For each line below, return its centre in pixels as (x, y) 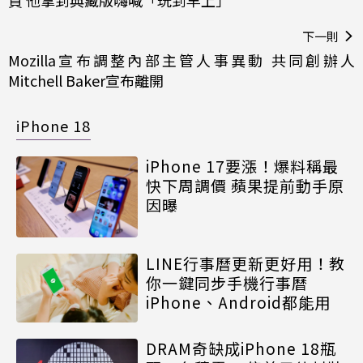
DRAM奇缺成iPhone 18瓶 (241, 348)
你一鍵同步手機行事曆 (227, 283)
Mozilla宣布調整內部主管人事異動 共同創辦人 (181, 60)
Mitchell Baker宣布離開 (86, 81)
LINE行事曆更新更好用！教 (246, 263)
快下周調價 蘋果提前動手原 (245, 186)
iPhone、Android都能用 (238, 302)
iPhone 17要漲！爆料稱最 (242, 166)
